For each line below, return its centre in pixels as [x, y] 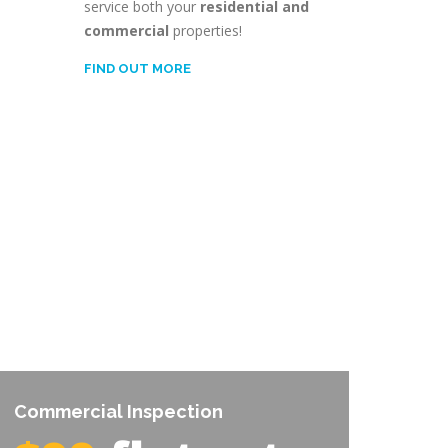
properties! [205, 30]
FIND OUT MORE [137, 68]
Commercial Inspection [118, 411]
